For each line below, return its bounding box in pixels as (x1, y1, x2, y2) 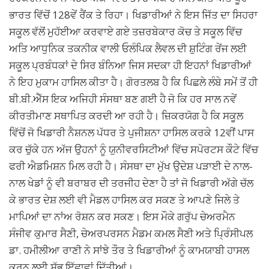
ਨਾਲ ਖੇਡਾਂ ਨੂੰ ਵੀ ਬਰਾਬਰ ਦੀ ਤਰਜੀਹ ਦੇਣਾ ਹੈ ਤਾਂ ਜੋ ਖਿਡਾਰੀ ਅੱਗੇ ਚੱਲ (9, 175, 253, 190)
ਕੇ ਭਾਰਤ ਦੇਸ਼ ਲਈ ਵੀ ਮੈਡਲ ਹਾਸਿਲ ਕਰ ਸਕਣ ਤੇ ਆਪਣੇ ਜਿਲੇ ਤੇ (9, 192, 240, 207)
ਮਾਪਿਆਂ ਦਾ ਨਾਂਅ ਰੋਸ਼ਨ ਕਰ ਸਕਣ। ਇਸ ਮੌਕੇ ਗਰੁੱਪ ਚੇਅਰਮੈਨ (9, 209, 235, 223)
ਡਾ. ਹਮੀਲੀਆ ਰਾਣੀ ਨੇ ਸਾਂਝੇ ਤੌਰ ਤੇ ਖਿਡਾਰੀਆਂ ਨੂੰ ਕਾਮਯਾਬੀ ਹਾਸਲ (9, 243, 249, 257)
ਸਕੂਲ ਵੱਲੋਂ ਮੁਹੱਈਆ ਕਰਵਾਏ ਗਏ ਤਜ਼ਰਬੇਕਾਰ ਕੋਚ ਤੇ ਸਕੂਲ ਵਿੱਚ (9, 24, 242, 38)
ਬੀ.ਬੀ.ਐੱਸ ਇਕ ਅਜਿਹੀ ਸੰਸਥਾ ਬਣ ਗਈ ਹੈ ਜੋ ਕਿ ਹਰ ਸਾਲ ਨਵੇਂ (9, 91, 237, 106)
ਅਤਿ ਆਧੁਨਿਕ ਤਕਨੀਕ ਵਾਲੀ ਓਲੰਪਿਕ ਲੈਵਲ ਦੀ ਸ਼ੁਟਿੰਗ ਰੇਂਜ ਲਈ (9, 41, 247, 55)
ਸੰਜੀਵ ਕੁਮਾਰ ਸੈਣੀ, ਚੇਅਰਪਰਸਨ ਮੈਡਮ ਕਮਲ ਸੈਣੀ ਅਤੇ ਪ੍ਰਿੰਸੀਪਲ (9, 226, 253, 240)
